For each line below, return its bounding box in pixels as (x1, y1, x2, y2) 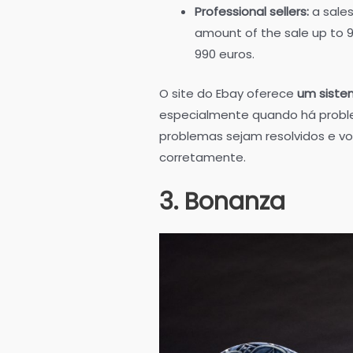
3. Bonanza (159, 184, 285, 218)
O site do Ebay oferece (159, 84, 297, 102)
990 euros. (195, 46, 255, 63)
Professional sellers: (195, 3, 309, 20)
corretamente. (159, 148, 246, 165)
